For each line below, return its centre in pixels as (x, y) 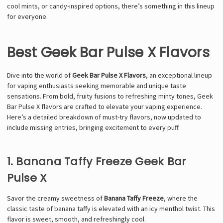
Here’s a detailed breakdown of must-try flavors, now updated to (104, 117)
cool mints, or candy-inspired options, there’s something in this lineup (111, 6)
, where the (180, 198)
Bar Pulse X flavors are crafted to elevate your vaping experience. (104, 106)
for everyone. (27, 16)
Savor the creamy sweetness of (55, 198)
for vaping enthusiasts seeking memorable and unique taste (96, 85)
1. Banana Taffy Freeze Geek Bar (97, 161)
